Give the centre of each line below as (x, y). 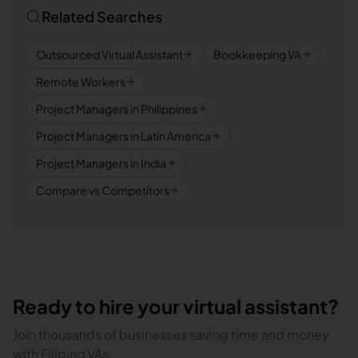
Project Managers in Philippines (117, 109)
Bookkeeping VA (257, 54)
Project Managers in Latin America (123, 136)
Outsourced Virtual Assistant (109, 54)
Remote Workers (81, 82)
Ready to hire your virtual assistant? (176, 306)
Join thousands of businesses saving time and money (171, 334)
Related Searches (102, 16)
